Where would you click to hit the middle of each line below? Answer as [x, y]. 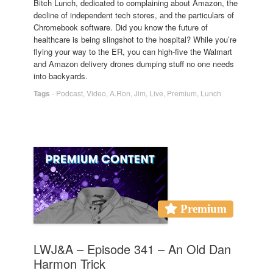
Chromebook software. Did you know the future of [121, 27]
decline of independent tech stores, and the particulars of [134, 15]
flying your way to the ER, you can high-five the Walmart [133, 51]
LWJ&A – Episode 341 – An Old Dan [132, 249]
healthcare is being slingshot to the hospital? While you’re [135, 39]
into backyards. [61, 76]
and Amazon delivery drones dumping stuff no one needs [134, 63]
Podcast [69, 93]
